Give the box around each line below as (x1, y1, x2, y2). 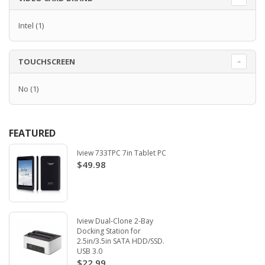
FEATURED (9, 127, 56, 140)
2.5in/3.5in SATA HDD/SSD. (77, 236, 164, 247)
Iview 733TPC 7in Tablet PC (77, 148, 166, 159)
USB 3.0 (77, 246, 102, 257)
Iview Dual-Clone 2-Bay (77, 216, 153, 227)
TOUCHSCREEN (18, 56, 75, 67)
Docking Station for (77, 226, 141, 237)
